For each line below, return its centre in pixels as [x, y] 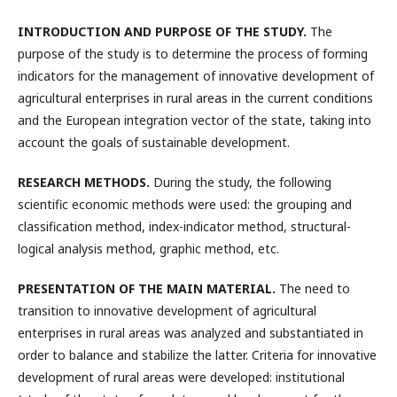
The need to [313, 288]
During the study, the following [241, 182]
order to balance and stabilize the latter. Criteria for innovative [197, 355]
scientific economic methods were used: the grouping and [185, 204]
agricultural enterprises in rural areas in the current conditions [195, 98]
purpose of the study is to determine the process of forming [193, 54]
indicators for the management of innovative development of [196, 76]
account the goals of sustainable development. [154, 142]
